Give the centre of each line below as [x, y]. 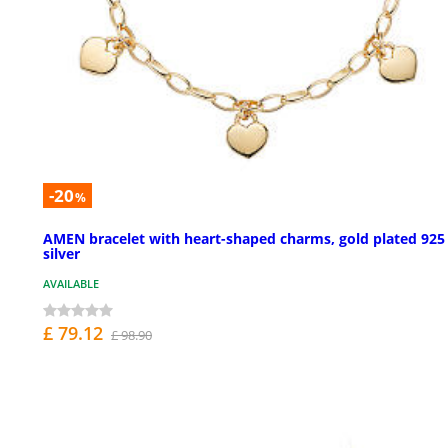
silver [61, 254]
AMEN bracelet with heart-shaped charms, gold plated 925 [244, 239]
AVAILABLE [71, 284]
